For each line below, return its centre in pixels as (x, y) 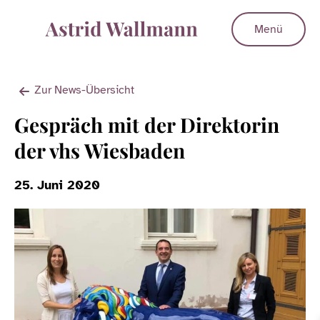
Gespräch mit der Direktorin (147, 125)
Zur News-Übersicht (84, 90)
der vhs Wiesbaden (100, 150)
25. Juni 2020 (57, 185)
